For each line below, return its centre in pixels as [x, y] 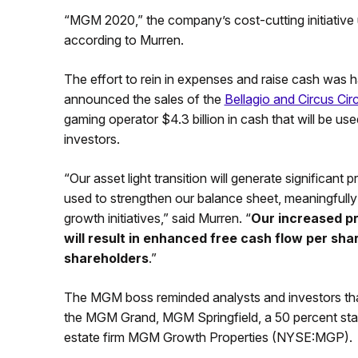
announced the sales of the [144, 99]
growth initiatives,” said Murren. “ [157, 218]
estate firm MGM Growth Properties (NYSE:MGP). [208, 337]
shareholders [106, 258]
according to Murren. [123, 40]
